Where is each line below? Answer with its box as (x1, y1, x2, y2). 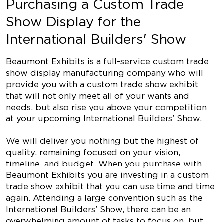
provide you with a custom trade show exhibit (6, 79, 198, 89)
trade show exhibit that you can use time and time (6, 181, 215, 191)
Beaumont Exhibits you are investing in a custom (6, 170, 209, 180)
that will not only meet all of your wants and (6, 91, 189, 101)
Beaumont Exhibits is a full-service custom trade (6, 56, 209, 66)
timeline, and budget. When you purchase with (6, 159, 202, 168)
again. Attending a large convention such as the (6, 193, 203, 203)
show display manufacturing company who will (6, 68, 203, 78)
